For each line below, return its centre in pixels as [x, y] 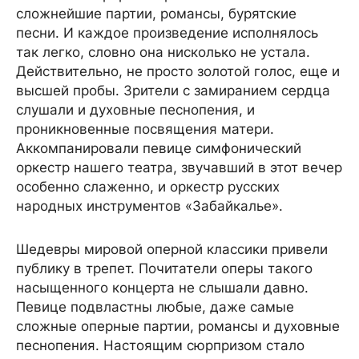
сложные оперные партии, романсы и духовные [178, 326]
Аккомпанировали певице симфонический [159, 148]
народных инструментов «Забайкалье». [149, 206]
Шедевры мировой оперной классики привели [172, 249]
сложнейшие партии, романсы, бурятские [156, 14]
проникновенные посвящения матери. [145, 129]
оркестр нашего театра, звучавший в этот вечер [179, 167]
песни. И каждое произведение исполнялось [167, 33]
